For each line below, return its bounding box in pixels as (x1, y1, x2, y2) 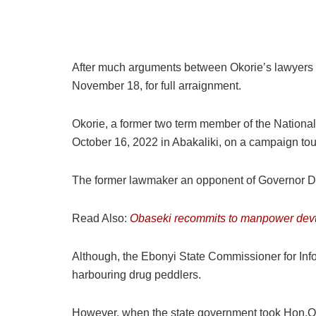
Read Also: (72, 212, 130, 224)
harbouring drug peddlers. (72, 268, 201, 281)
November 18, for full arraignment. (72, 79, 241, 92)
